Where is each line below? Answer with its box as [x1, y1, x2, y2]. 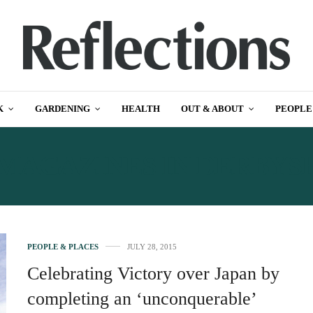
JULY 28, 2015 [127, 242, 177, 252]
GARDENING [35, 103, 90, 115]
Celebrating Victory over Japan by [27, 263, 279, 284]
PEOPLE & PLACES [27, 242, 99, 252]
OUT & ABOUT [181, 103, 244, 115]
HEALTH [122, 103, 160, 115]
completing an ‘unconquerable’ [27, 289, 256, 310]
